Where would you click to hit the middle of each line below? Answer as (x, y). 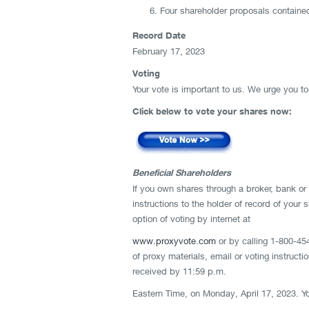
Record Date (159, 35)
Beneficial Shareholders (182, 172)
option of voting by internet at (191, 219)
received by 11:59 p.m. (179, 271)
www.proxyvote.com (174, 241)
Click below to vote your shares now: (212, 111)
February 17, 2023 (169, 51)
